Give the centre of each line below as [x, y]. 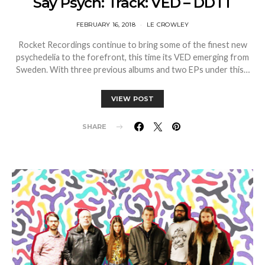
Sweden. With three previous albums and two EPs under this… [132, 70]
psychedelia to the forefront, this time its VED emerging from [132, 57]
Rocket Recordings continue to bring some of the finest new [132, 45]
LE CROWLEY [168, 25]
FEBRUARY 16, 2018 [106, 25]
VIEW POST [132, 99]
